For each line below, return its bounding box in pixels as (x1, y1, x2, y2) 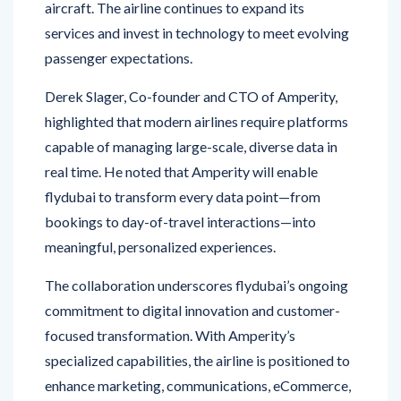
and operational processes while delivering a (45, 364, 313, 382)
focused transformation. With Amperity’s (45, 289, 295, 307)
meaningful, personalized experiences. (45, 200, 276, 218)
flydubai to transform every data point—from (45, 150, 320, 168)
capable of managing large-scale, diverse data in (45, 100, 337, 118)
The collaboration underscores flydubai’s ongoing (45, 239, 348, 257)
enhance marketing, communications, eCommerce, (45, 339, 351, 357)
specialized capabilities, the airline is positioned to (45, 314, 350, 332)
